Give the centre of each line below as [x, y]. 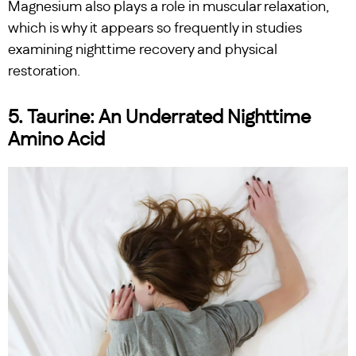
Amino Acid [56, 139]
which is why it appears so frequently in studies [155, 28]
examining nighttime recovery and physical [143, 50]
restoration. [44, 71]
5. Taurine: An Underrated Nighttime [159, 117]
